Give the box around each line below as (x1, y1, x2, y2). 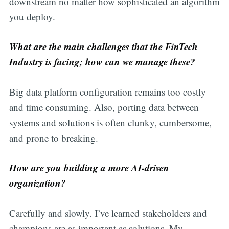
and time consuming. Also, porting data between (9, 100, 199, 113)
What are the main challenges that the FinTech (9, 39, 198, 54)
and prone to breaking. (9, 131, 98, 144)
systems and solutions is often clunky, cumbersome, (9, 116, 212, 129)
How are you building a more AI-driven (9, 161, 169, 175)
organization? (9, 176, 66, 190)
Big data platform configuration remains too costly (9, 85, 206, 98)
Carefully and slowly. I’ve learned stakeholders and (9, 206, 207, 219)
